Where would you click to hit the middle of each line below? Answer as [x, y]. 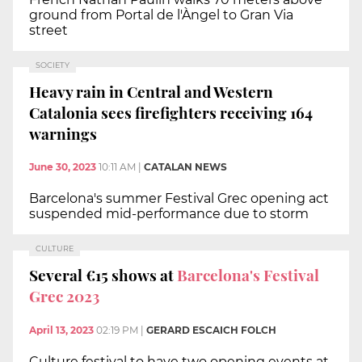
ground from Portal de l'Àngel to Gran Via [161, 15]
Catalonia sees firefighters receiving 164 [171, 112]
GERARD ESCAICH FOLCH [211, 330]
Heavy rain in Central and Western [151, 91]
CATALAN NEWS [185, 167]
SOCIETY [53, 65]
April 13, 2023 [61, 330]
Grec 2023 [64, 295]
